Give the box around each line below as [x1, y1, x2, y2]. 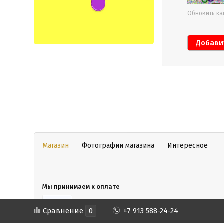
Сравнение [43, 206, 85, 215]
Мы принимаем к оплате [42, 183, 120, 190]
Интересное [167, 141, 208, 150]
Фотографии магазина [82, 141, 154, 150]
